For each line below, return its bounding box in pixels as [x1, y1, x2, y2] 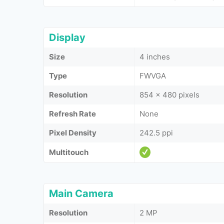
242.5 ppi [139, 127, 173, 137]
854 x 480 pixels [139, 89, 199, 99]
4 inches [139, 51, 170, 61]
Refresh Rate [49, 108, 96, 118]
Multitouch [49, 147, 88, 157]
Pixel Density [49, 127, 96, 137]
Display [49, 31, 85, 43]
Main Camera [49, 187, 113, 199]
